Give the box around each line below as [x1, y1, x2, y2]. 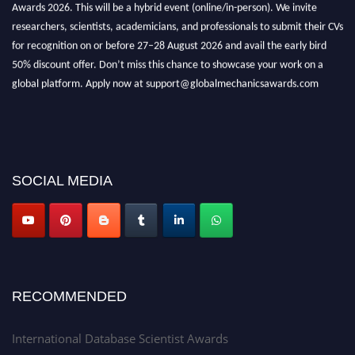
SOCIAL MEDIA [12, 173, 113, 189]
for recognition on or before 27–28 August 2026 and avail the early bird [12, 37, 326, 50]
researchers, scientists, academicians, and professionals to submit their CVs [12, 18, 343, 31]
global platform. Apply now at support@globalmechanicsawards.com [12, 75, 319, 88]
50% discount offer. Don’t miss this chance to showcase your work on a [12, 56, 323, 69]
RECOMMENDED [12, 288, 127, 304]
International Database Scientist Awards [12, 330, 228, 346]
